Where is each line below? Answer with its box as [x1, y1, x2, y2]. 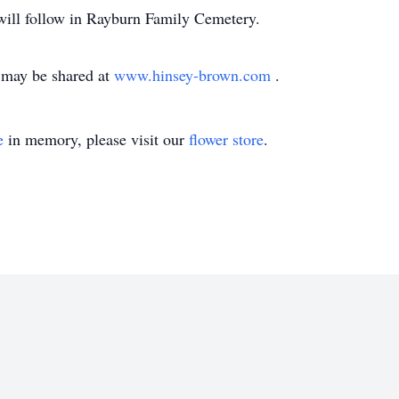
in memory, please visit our [4, 128, 189, 150]
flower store [189, 128, 264, 150]
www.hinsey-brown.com [114, 64, 275, 85]
